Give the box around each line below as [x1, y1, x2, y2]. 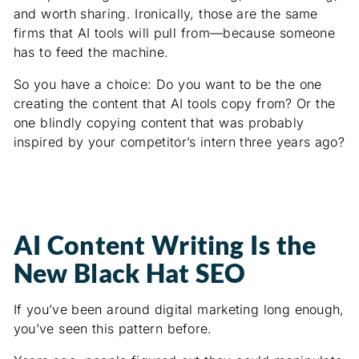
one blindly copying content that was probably [13, 115, 305, 131]
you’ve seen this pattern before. [13, 321, 212, 337]
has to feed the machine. [13, 44, 169, 61]
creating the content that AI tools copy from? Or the [13, 95, 336, 112]
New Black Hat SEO [13, 257, 245, 289]
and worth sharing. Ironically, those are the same [13, 6, 318, 22]
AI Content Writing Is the [13, 229, 317, 261]
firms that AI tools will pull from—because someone [13, 25, 336, 42]
